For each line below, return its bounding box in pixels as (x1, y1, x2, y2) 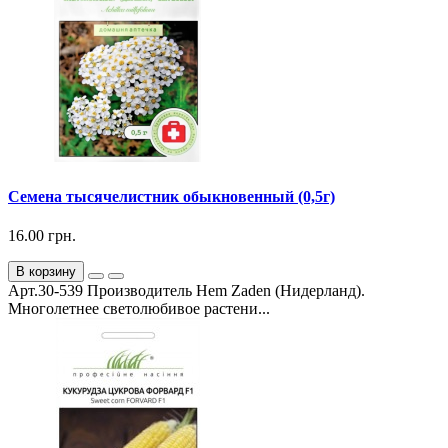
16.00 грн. (8, 226, 76, 244)
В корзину (16, 263, 76, 279)
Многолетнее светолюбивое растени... (8, 299, 270, 317)
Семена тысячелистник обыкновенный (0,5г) (8, 187, 335, 205)
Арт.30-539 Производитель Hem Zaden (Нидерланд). (8, 281, 365, 299)
